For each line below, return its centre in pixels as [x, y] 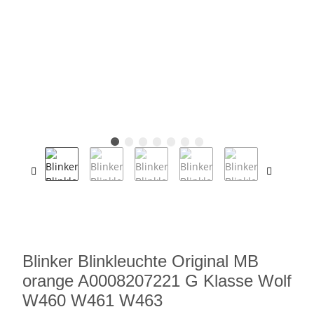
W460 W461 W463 [93, 301]
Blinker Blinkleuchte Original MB [141, 261]
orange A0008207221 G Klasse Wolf [157, 281]
